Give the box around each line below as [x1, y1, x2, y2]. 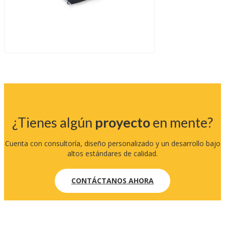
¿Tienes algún [12, 114, 95, 131]
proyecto [95, 114, 150, 131]
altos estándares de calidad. [67, 149, 158, 159]
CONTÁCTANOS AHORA [71, 176, 154, 186]
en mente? [150, 114, 213, 131]
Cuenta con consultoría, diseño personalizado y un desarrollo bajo [5, 139, 220, 149]
